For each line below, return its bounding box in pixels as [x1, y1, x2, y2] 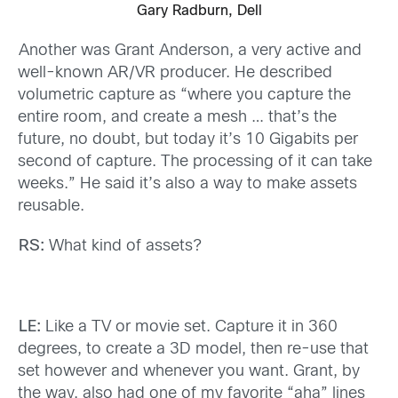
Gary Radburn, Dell [136, 4, 262, 18]
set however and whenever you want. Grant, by [18, 363, 360, 379]
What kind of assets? [44, 239, 202, 255]
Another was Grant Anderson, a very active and [18, 44, 362, 60]
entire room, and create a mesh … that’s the [18, 110, 337, 126]
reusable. [18, 199, 84, 215]
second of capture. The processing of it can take [18, 155, 372, 171]
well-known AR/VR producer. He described [18, 66, 332, 82]
